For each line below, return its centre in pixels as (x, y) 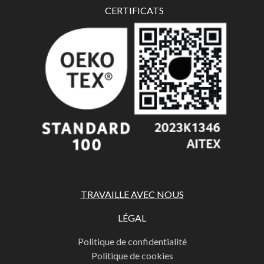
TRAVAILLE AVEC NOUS (132, 194)
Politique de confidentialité (132, 242)
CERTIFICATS (134, 10)
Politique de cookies (132, 256)
